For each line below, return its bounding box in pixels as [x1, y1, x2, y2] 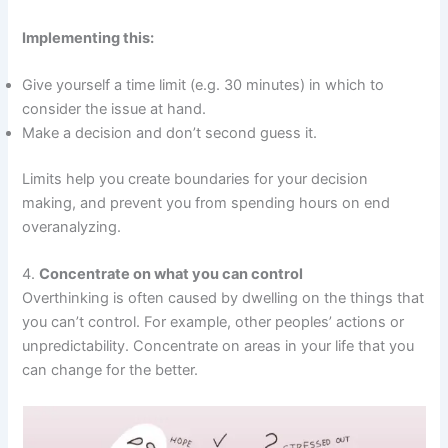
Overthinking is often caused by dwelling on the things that [22, 289, 425, 308]
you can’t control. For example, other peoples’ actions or [22, 313, 405, 332]
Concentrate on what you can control [39, 265, 304, 284]
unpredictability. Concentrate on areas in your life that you [22, 337, 415, 356]
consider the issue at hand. [22, 100, 207, 119]
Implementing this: [22, 28, 155, 47]
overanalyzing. [22, 218, 122, 237]
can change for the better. [22, 361, 199, 380]
